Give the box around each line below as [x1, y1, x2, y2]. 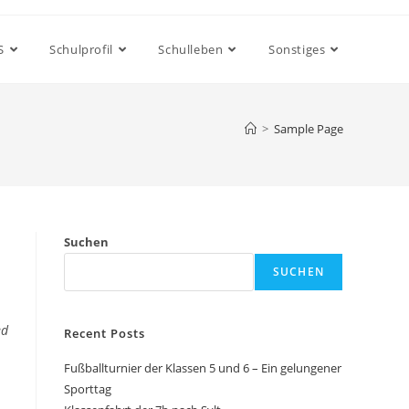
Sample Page [274, 121, 343, 137]
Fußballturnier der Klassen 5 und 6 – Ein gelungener [64, 360, 341, 376]
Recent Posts [64, 325, 145, 341]
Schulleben [158, 41, 224, 58]
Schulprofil [49, 41, 113, 58]
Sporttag [64, 381, 111, 397]
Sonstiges [267, 41, 326, 58]
